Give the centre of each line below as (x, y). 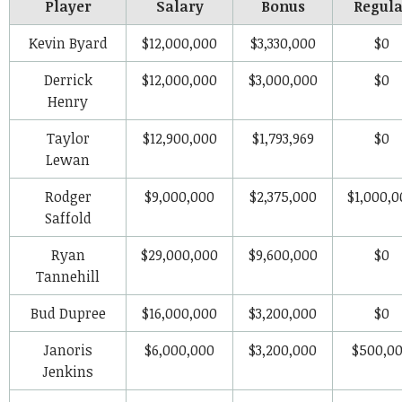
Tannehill (68, 276)
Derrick (68, 79)
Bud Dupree (68, 313)
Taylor (68, 138)
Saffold (68, 218)
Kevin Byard (68, 43)
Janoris (68, 350)
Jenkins (68, 371)
